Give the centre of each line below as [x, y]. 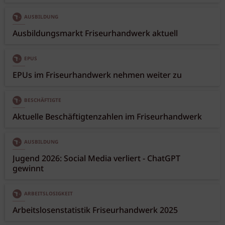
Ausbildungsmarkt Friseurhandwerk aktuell [95, 34]
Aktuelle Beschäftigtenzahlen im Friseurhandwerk [107, 117]
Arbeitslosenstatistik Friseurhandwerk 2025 [95, 210]
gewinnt [28, 169]
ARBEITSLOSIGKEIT [48, 194]
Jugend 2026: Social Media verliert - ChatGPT [96, 159]
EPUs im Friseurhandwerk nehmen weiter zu [97, 75]
